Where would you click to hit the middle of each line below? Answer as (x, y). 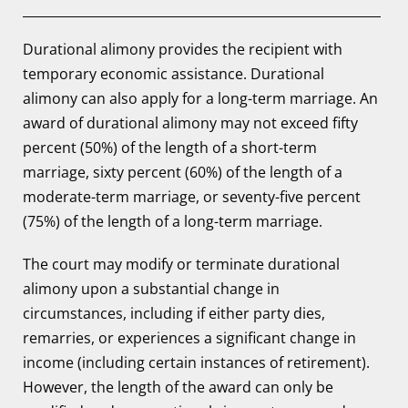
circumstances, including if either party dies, (174, 313)
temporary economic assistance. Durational (173, 74)
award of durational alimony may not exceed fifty (190, 123)
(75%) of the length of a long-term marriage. (173, 221)
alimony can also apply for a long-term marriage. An (200, 98)
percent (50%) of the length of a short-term (170, 148)
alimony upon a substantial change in (151, 289)
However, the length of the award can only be (178, 387)
